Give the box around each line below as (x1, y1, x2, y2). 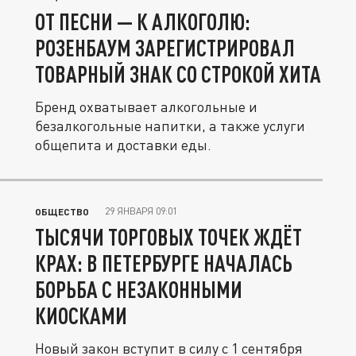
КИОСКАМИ (35, 302, 127, 329)
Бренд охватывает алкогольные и (35, 98, 257, 115)
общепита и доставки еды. (35, 136, 211, 153)
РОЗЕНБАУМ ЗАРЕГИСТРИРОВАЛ (35, 34, 295, 61)
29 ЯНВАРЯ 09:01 (105, 205, 177, 217)
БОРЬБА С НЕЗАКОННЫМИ (35, 276, 242, 303)
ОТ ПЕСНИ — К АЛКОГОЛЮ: (35, 8, 250, 35)
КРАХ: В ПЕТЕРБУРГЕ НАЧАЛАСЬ (35, 250, 292, 277)
